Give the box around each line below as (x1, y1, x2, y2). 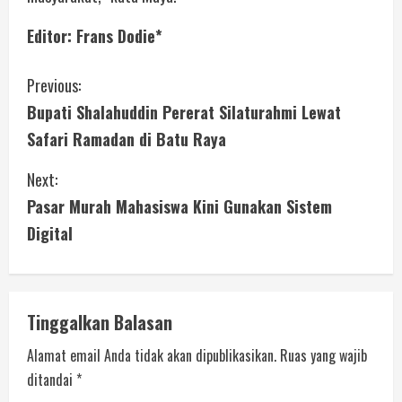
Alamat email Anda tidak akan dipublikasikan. (27, 344, 276, 366)
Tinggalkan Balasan (27, 308, 172, 336)
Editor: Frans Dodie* (27, 23, 162, 48)
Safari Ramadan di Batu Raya (27, 127, 226, 151)
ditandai (27, 368, 76, 390)
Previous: (27, 73, 81, 97)
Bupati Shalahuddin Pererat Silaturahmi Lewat (27, 100, 341, 124)
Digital (27, 221, 73, 245)
